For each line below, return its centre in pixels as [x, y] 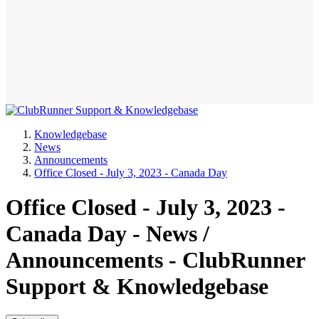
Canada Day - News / [108, 233]
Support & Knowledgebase [137, 286]
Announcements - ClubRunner [155, 260]
